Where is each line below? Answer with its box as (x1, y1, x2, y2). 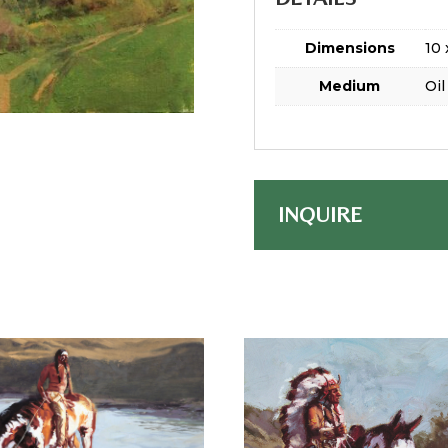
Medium (319, 77, 381, 96)
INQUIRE (277, 201, 362, 227)
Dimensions (304, 39, 395, 58)
